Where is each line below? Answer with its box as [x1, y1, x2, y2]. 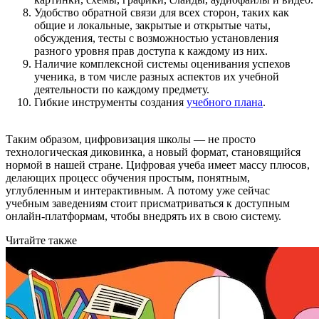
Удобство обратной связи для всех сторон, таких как [34, 6, 289, 19]
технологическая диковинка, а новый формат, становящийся [6, 145, 300, 158]
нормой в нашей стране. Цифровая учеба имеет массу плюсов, [6, 158, 310, 171]
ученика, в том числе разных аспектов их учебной [34, 70, 279, 83]
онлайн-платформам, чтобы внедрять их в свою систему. [6, 209, 281, 222]
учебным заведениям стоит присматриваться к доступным [6, 197, 290, 209]
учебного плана [187, 95, 263, 108]
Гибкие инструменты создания [34, 95, 187, 108]
